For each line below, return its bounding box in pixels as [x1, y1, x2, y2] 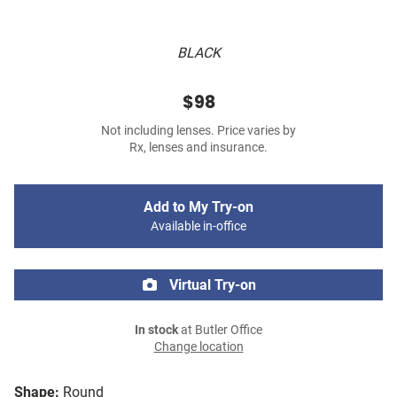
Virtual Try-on [166, 276, 256, 294]
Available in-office [151, 219, 246, 235]
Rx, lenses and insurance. [129, 140, 268, 156]
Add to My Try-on [144, 198, 253, 216]
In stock [135, 323, 178, 339]
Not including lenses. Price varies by [101, 123, 296, 139]
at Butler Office [178, 323, 262, 339]
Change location [153, 339, 244, 355]
